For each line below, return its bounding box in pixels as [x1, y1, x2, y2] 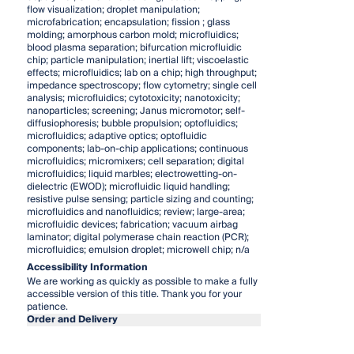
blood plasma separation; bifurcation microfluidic [26, 39, 242, 56]
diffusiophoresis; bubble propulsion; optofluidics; [26, 115, 238, 132]
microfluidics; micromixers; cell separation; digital [26, 153, 244, 170]
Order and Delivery [26, 311, 118, 328]
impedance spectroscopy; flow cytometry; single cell [26, 77, 257, 94]
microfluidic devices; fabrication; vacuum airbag [26, 216, 238, 233]
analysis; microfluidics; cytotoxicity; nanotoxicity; [26, 89, 240, 107]
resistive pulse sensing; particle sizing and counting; [26, 190, 254, 208]
